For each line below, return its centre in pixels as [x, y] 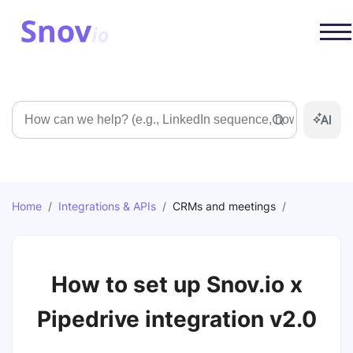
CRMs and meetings [224, 206]
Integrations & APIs [107, 206]
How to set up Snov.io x [176, 284]
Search [32, 110]
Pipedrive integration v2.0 [176, 319]
